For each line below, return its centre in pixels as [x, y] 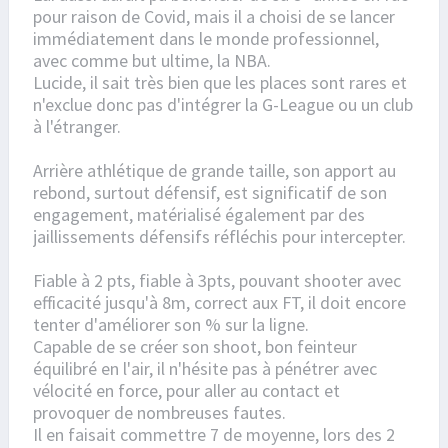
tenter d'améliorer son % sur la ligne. [171, 325]
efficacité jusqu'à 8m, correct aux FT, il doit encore [219, 303]
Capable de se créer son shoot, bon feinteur [195, 347]
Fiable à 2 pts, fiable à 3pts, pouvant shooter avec [217, 281]
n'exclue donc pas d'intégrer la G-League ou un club [223, 105]
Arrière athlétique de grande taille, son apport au [214, 171]
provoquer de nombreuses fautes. [159, 413]
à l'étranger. [77, 127]
